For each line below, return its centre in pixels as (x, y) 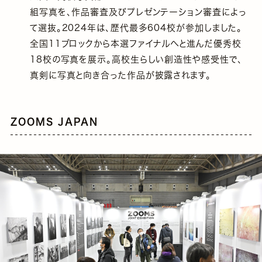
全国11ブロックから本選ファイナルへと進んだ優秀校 (135, 43)
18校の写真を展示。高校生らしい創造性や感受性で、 (136, 59)
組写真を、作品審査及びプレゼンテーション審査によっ (138, 12)
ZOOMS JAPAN (54, 121)
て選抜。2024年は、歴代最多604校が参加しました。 (136, 27)
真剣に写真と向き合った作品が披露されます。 (120, 75)
